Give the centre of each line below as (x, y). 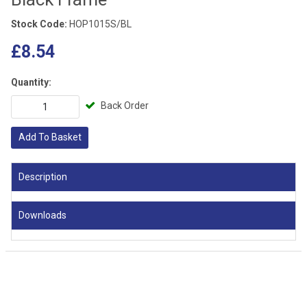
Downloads (42, 215)
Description (43, 176)
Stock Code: (39, 24)
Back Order (125, 106)
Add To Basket (50, 137)
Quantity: (31, 83)
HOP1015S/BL (99, 24)
